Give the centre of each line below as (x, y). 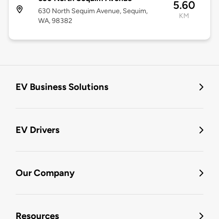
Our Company (45, 173)
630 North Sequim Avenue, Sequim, (93, 11)
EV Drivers (38, 130)
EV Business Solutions (62, 87)
